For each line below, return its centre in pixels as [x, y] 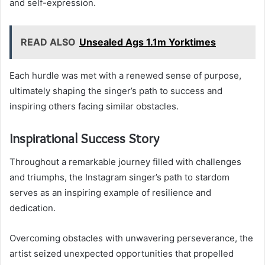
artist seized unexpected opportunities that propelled [122, 254]
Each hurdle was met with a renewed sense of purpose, [125, 75]
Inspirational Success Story [84, 138]
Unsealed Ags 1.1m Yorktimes [148, 42]
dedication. [33, 208]
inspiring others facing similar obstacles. [94, 106]
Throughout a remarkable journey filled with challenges [125, 162]
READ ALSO [48, 42]
